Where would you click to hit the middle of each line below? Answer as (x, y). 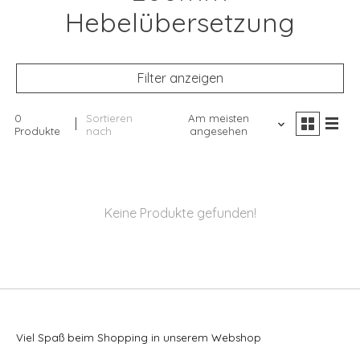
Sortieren (110, 119)
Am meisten (218, 119)
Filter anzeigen (180, 78)
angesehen (218, 131)
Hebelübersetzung (180, 22)
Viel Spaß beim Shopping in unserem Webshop (139, 338)
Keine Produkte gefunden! (180, 213)
